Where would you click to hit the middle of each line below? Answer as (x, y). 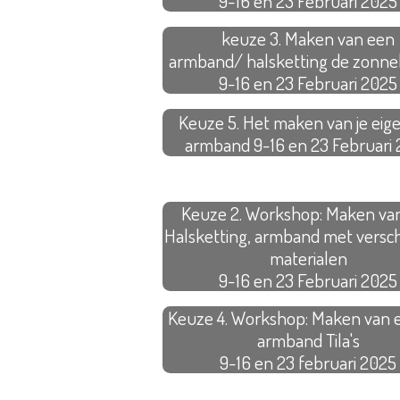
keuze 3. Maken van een (308, 38)
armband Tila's (308, 340)
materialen (308, 258)
